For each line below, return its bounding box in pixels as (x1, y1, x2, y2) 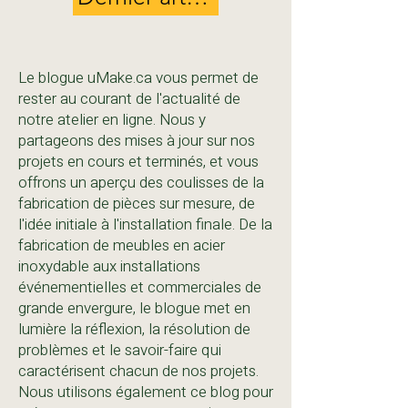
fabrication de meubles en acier (18, 234, 225, 257)
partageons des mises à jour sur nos (18, 129, 255, 152)
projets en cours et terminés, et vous (18, 150, 259, 173)
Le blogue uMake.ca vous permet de (18, 66, 259, 89)
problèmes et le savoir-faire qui (18, 339, 221, 362)
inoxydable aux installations (18, 255, 200, 278)
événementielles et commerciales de (18, 276, 261, 299)
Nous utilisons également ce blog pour (18, 381, 273, 403)
